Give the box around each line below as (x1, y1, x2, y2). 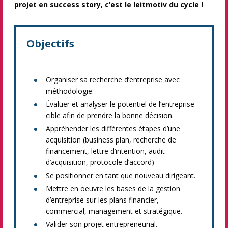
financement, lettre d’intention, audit (46, 146, 165, 156)
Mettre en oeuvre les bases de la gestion (46, 184, 180, 193)
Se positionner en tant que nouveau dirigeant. (46, 170, 195, 180)
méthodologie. (46, 86, 94, 96)
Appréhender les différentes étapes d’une (46, 124, 180, 133)
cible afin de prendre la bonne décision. (46, 110, 174, 120)
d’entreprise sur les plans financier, (46, 195, 159, 205)
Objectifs (26, 37, 74, 50)
